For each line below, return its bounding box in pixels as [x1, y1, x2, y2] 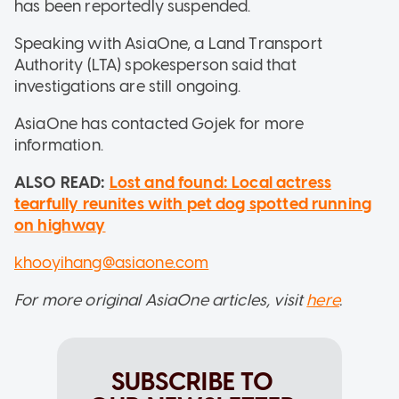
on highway [14, 216, 106, 236]
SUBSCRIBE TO [110, 366, 274, 397]
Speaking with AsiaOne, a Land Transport [14, 34, 322, 54]
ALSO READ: [14, 173, 110, 193]
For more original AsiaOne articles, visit [14, 290, 307, 311]
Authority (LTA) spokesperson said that [14, 55, 297, 76]
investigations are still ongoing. [14, 77, 240, 97]
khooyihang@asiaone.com [14, 253, 209, 273]
